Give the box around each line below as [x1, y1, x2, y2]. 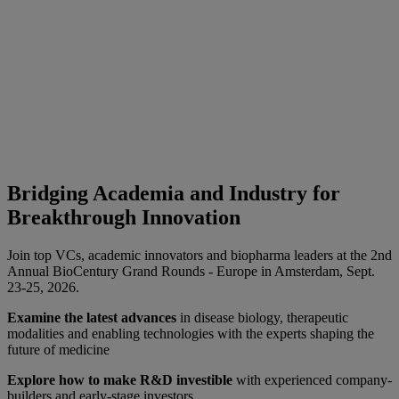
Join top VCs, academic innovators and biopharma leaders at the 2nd [7, 248, 392, 263]
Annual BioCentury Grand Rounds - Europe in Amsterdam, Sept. [7, 264, 375, 279]
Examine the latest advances [7, 310, 176, 325]
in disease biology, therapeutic [176, 310, 348, 325]
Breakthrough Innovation [7, 206, 240, 230]
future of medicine [7, 342, 110, 357]
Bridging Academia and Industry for [7, 182, 340, 206]
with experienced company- [232, 372, 392, 387]
